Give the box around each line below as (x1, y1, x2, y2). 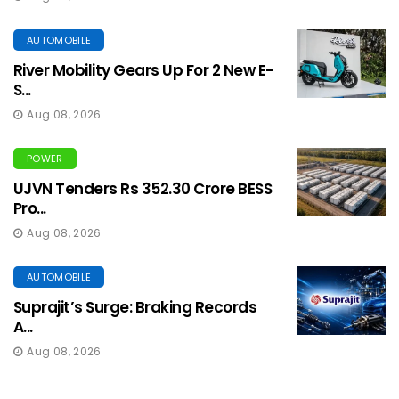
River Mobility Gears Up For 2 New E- (13, 60, 273, 82)
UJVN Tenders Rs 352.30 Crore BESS (13, 178, 273, 200)
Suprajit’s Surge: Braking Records (13, 297, 257, 319)
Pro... (13, 198, 46, 220)
